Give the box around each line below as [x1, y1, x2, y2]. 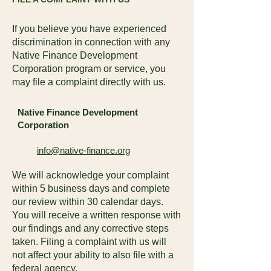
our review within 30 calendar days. [12, 197, 163, 207]
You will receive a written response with [12, 210, 181, 220]
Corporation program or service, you [12, 64, 166, 74]
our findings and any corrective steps [12, 223, 169, 233]
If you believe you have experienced [12, 24, 166, 34]
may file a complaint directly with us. [12, 77, 166, 87]
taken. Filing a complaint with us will [12, 237, 166, 247]
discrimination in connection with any [12, 37, 170, 47]
